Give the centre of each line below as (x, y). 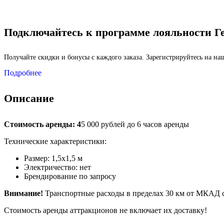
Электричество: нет (57, 167)
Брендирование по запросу (70, 176)
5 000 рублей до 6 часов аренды (135, 124)
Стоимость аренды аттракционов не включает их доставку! (105, 210)
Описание (29, 98)
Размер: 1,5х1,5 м (53, 158)
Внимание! (23, 193)
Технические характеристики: (55, 141)
